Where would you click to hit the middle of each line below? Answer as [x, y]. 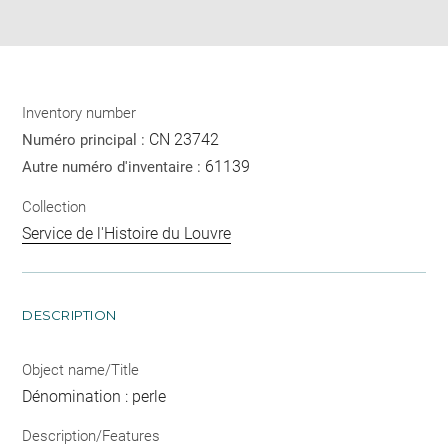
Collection [54, 206]
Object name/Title [81, 369]
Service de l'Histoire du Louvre [127, 233]
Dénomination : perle [94, 396]
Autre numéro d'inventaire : [114, 167]
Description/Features [91, 436]
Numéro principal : [86, 140]
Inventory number [79, 113]
